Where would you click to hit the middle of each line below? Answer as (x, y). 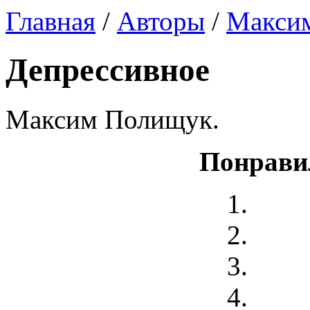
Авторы (161, 21)
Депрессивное (108, 70)
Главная (51, 21)
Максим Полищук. (112, 119)
